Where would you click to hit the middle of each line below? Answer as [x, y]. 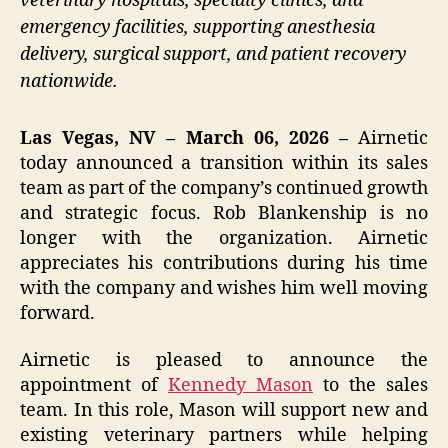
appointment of [94, 386]
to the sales [370, 386]
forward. [57, 313]
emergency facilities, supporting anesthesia [197, 28]
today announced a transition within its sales [224, 163]
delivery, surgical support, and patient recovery [213, 55]
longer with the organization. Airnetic [224, 238]
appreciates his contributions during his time [224, 263]
